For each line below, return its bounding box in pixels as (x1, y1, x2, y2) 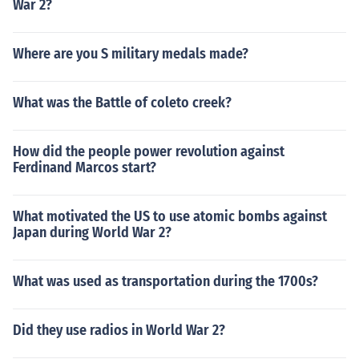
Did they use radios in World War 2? (13, 321, 225, 339)
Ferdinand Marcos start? (13, 159, 156, 176)
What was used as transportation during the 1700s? (13, 272, 318, 290)
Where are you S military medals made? (13, 45, 248, 63)
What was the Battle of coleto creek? (13, 94, 232, 111)
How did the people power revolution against (13, 143, 284, 160)
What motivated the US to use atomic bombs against (13, 208, 327, 225)
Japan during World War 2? (13, 224, 171, 241)
